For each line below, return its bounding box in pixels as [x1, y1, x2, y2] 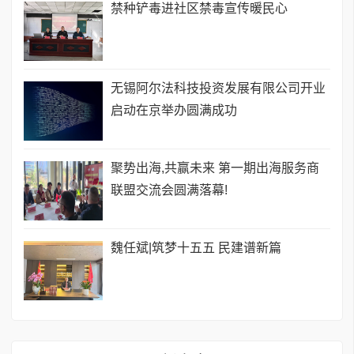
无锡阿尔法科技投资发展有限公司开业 [111, 81, 326, 95]
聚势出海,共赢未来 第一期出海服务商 [111, 160, 319, 175]
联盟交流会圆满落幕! [111, 183, 228, 197]
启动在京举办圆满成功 [111, 103, 237, 117]
